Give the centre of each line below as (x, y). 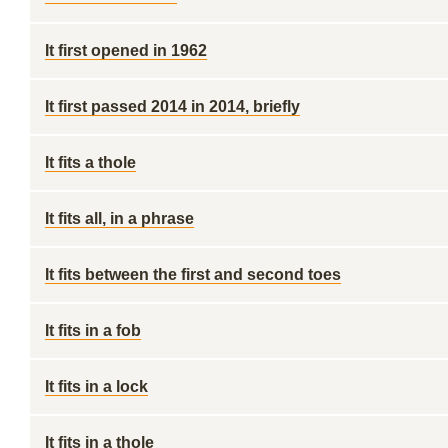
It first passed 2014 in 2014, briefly (172, 106)
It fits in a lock (96, 386)
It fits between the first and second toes (193, 274)
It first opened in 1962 (126, 50)
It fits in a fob (93, 330)
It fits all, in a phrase (119, 218)
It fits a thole (90, 162)
